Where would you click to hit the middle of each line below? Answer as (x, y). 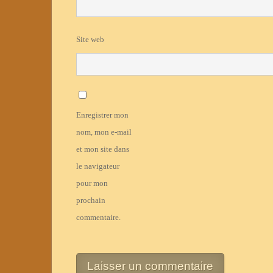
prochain (90, 200)
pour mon (92, 183)
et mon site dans (102, 149)
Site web (90, 40)
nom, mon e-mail (104, 132)
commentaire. (98, 218)
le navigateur (97, 166)
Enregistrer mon (102, 115)
